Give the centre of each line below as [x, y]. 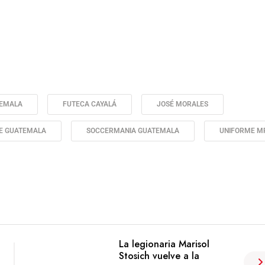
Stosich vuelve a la [159, 256]
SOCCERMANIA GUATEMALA [133, 131]
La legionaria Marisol [164, 244]
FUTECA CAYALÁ [90, 104]
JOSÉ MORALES [182, 104]
